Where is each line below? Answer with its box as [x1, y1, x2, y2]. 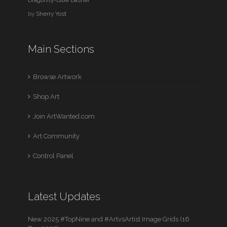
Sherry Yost [36, 10, 67, 17]
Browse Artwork [33, 72, 82, 81]
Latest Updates [28, 190, 101, 203]
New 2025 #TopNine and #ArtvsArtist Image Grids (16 [28, 215, 190, 223]
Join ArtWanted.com [33, 112, 95, 120]
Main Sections [28, 43, 95, 55]
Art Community [33, 132, 80, 140]
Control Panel [33, 152, 74, 160]
